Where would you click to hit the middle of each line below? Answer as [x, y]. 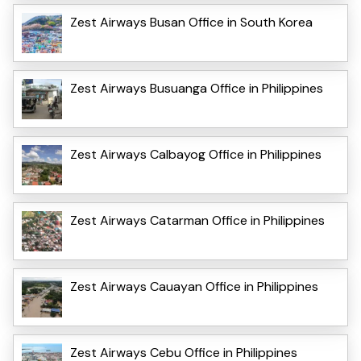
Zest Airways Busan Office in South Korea [191, 22]
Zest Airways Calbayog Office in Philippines [196, 154]
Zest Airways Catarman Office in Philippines [199, 220]
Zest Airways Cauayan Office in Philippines [194, 286]
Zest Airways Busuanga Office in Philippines [197, 88]
